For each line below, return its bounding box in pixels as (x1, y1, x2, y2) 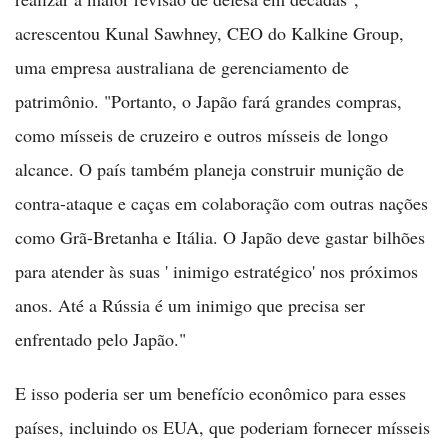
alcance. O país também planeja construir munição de (15, 157, 404, 181)
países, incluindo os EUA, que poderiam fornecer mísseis (15, 415, 430, 439)
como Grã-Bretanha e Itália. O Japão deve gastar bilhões (15, 225, 425, 249)
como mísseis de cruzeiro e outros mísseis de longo (15, 123, 388, 147)
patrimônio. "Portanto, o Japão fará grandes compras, (15, 89, 402, 113)
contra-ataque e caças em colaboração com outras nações (15, 191, 428, 215)
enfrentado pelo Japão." (15, 327, 186, 351)
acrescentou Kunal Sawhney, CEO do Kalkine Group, (15, 21, 404, 45)
